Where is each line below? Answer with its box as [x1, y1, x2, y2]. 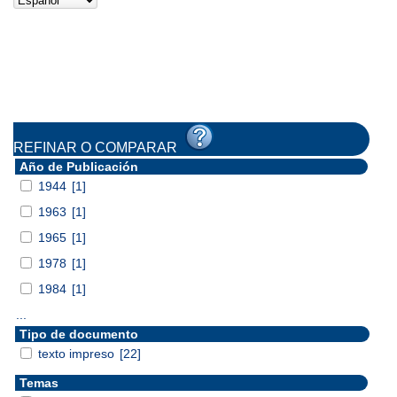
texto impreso [38, 346, 118, 361]
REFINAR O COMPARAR [13, 139, 184, 155]
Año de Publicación [19, 159, 138, 174]
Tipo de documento [19, 326, 138, 341]
